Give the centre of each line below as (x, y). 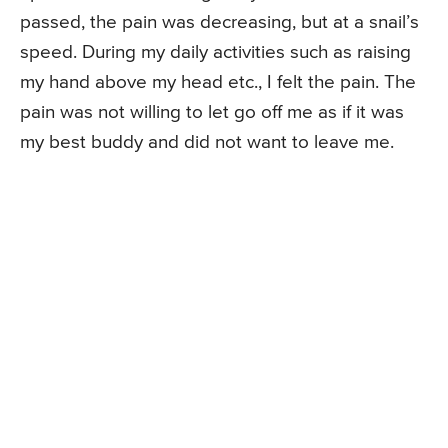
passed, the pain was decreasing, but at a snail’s (219, 22)
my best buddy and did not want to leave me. (207, 142)
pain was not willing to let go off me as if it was (212, 112)
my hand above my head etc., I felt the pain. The (218, 82)
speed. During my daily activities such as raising (215, 52)
